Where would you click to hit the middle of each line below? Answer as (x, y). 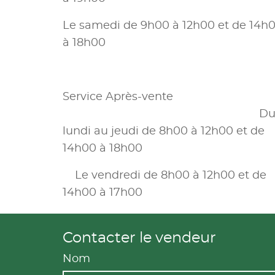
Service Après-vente (119, 97)
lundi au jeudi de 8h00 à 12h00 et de (164, 131)
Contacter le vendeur (139, 238)
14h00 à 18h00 (103, 148)
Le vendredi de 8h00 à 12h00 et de (165, 175)
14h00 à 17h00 (126, 192)
